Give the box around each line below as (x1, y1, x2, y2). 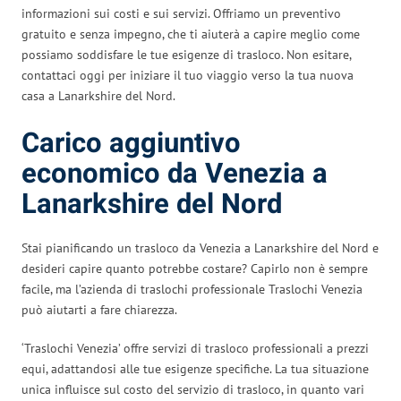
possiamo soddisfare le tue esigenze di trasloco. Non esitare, (21, 46, 351, 63)
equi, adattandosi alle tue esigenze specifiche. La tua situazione (21, 360, 369, 377)
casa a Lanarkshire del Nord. (21, 87, 175, 104)
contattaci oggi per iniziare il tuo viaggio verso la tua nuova (21, 66, 354, 83)
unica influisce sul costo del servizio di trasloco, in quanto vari (21, 380, 364, 397)
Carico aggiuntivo (21, 123, 241, 164)
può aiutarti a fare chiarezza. (21, 301, 177, 318)
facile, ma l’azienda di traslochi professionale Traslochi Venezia (21, 280, 363, 297)
